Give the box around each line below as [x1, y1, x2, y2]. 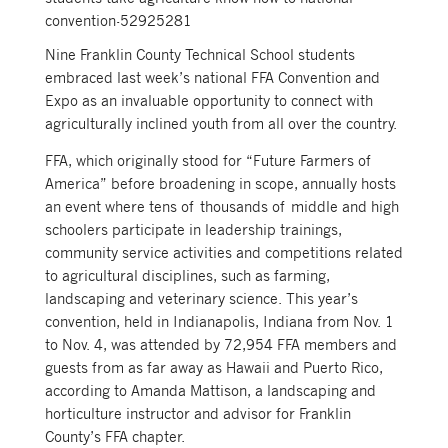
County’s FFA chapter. [44, 426, 185, 446]
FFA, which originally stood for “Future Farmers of [44, 150, 372, 170]
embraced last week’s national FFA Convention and [44, 67, 380, 87]
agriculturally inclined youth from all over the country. [44, 113, 397, 133]
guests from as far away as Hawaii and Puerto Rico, [44, 357, 383, 377]
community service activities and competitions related [44, 242, 403, 262]
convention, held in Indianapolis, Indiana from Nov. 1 [44, 311, 394, 331]
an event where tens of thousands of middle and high [44, 196, 399, 216]
